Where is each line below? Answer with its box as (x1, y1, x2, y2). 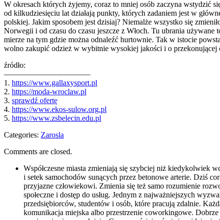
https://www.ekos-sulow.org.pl (12, 105, 107, 113)
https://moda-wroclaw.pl (12, 87, 86, 96)
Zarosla (41, 130, 64, 139)
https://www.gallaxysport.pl (12, 78, 97, 87)
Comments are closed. (4, 147, 72, 156)
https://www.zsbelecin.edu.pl (12, 113, 101, 122)
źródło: (4, 60, 26, 69)
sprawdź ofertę (12, 96, 57, 105)
